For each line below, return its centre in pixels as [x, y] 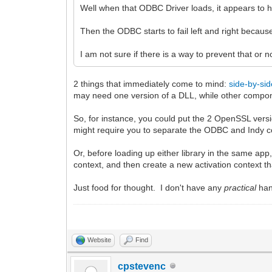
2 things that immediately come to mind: [151, 83]
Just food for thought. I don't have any [149, 187]
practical [240, 187]
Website [100, 240]
